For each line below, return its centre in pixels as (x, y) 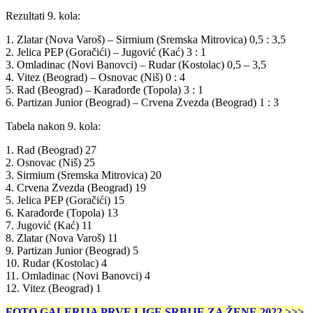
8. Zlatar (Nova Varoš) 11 (62, 238)
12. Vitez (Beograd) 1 (53, 288)
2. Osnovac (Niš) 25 (50, 162)
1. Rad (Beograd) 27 (51, 150)
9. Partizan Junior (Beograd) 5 (72, 250)
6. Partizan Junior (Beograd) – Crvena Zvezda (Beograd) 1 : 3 (142, 102)
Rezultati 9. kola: (43, 15)
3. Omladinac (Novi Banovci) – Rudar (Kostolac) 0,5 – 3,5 (136, 64)
